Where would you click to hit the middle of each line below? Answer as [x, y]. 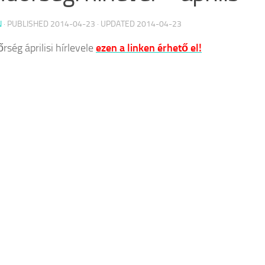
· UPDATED [116, 24]
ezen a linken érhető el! [149, 48]
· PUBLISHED [27, 24]
